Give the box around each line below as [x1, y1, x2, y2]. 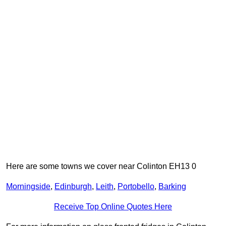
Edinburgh [54, 182, 92, 191]
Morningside [6, 182, 50, 191]
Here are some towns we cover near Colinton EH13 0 [6, 162, 196, 171]
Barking [158, 182, 186, 191]
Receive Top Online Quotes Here [54, 202, 172, 211]
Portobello [118, 182, 154, 191]
